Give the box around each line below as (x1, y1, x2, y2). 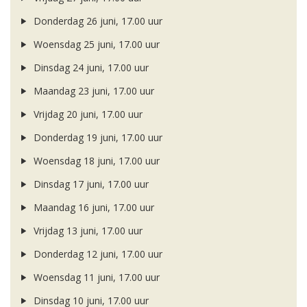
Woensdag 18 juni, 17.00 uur (30, 154, 160, 168)
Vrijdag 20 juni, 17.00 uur (30, 108, 143, 121)
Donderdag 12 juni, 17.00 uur (30, 247, 162, 261)
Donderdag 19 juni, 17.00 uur (30, 131, 162, 145)
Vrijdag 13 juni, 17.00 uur (30, 224, 143, 238)
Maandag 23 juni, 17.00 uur (30, 84, 154, 98)
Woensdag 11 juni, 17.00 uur (30, 271, 160, 284)
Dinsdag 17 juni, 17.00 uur (30, 177, 149, 191)
